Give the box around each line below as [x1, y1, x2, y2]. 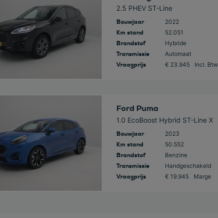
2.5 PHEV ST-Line [116, 4, 172, 12]
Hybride [164, 39, 186, 47]
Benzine [164, 151, 187, 159]
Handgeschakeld [164, 162, 211, 169]
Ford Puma [116, 103, 158, 113]
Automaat [164, 50, 191, 57]
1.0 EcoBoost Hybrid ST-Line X [116, 116, 213, 124]
